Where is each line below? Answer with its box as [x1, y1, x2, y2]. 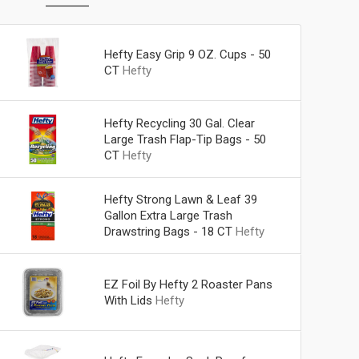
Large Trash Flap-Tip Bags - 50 [103, 131, 266, 147]
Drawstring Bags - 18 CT [103, 224, 232, 240]
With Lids [103, 293, 152, 309]
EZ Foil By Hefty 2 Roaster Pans [103, 277, 272, 292]
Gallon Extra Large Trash [103, 208, 232, 224]
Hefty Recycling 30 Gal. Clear [103, 115, 255, 131]
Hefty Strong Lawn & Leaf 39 [103, 192, 257, 208]
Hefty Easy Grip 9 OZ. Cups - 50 [103, 46, 271, 62]
